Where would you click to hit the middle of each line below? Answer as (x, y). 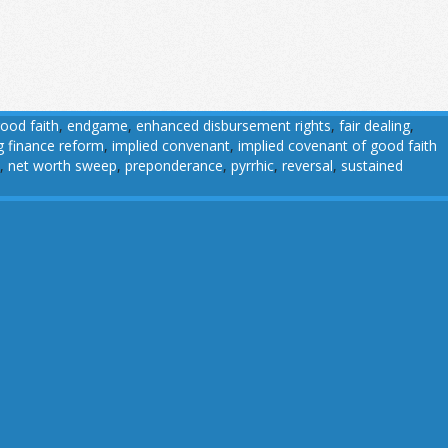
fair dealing (374, 126)
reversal (307, 166)
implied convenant (171, 146)
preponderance (174, 166)
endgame (97, 126)
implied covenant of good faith (337, 146)
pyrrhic (252, 166)
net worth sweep (62, 166)
